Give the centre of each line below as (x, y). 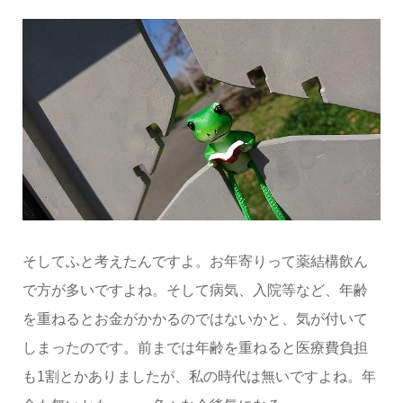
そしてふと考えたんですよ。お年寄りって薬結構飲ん (195, 261)
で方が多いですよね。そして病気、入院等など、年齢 (195, 290)
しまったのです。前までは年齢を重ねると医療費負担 (195, 347)
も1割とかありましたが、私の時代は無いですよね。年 (199, 376)
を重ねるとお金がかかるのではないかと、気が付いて (195, 318)
